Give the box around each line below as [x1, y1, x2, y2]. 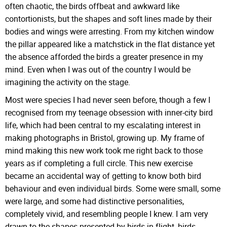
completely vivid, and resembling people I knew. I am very [5, 208, 208, 219]
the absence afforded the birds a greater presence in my [5, 51, 203, 63]
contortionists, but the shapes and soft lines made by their [5, 13, 212, 25]
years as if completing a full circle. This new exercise [5, 157, 193, 169]
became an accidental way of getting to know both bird [5, 170, 201, 181]
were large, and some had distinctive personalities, [5, 195, 184, 207]
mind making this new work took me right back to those [5, 144, 203, 156]
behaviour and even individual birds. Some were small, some [5, 182, 220, 194]
